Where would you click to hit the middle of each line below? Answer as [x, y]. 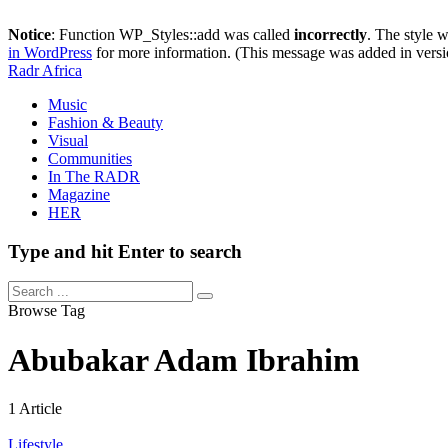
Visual [68, 140]
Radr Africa [45, 70]
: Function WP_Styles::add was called [172, 34]
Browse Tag [46, 311]
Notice [29, 34]
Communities [90, 158]
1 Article [35, 409]
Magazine [79, 194]
